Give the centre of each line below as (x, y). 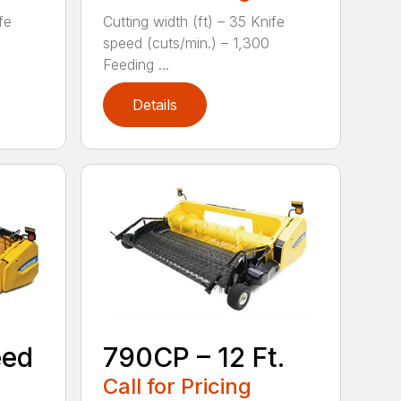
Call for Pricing (178, 386)
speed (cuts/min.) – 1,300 (187, 43)
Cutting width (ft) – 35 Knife (194, 22)
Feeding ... (137, 65)
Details (155, 105)
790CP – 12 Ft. (194, 357)
